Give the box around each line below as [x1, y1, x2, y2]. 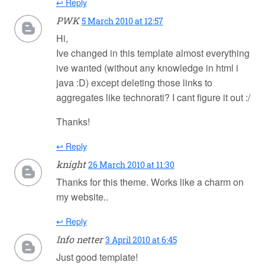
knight [56, 158, 86, 171]
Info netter [56, 233, 103, 246]
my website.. [56, 190, 108, 204]
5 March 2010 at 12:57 [81, 15, 163, 27]
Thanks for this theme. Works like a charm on [56, 175, 244, 189]
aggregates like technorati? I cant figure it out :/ [56, 91, 250, 105]
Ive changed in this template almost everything [56, 46, 250, 60]
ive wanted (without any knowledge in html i [56, 61, 238, 75]
